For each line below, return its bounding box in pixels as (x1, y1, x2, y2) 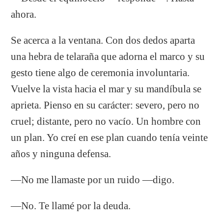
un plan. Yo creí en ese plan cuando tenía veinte (11, 132, 208, 143)
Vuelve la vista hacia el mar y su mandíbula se (11, 83, 202, 94)
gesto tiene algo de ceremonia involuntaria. (11, 67, 190, 78)
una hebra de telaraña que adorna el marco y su (11, 51, 205, 62)
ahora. (11, 8, 37, 20)
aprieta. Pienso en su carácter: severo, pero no (11, 99, 200, 110)
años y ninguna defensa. (11, 148, 111, 159)
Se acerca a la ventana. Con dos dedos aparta (11, 34, 195, 46)
